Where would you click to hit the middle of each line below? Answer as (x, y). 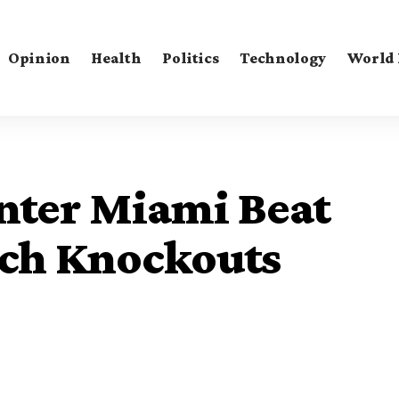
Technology (283, 57)
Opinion (39, 57)
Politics (191, 57)
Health (116, 57)
